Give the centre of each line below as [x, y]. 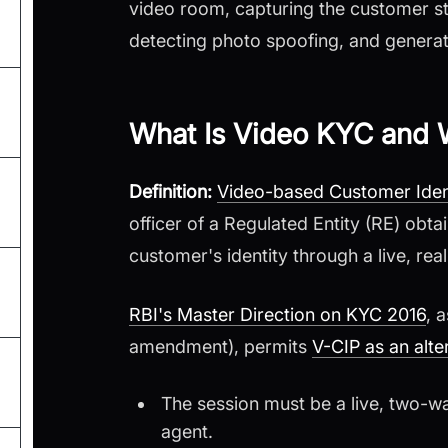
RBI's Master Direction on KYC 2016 [277, 315]
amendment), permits [220, 347]
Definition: [170, 192]
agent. [187, 432]
